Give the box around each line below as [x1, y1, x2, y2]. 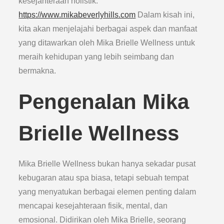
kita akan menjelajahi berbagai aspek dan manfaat [18, 24, 197, 33]
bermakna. [18, 66, 56, 75]
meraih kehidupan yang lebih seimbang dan [18, 52, 174, 61]
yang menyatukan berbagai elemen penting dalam [18, 187, 196, 196]
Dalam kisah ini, [135, 10, 195, 19]
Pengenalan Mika [18, 90, 189, 113]
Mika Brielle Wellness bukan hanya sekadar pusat [18, 159, 196, 168]
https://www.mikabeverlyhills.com [18, 10, 136, 19]
